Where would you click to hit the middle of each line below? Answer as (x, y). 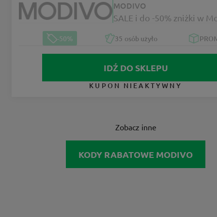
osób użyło (140, 38)
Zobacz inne (136, 127)
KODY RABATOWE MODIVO (136, 155)
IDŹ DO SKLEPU (136, 68)
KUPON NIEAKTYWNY (136, 86)
